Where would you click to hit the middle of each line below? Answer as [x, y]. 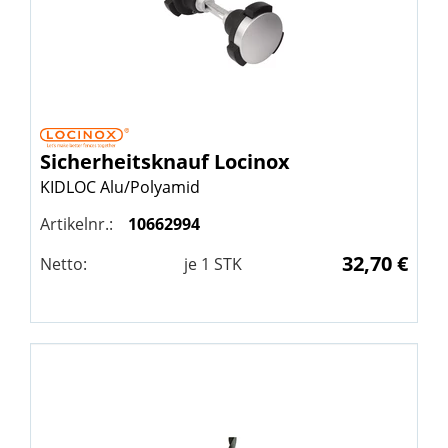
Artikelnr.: [76, 224]
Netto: [63, 264]
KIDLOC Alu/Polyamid [120, 187]
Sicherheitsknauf [127, 162]
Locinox [252, 162]
